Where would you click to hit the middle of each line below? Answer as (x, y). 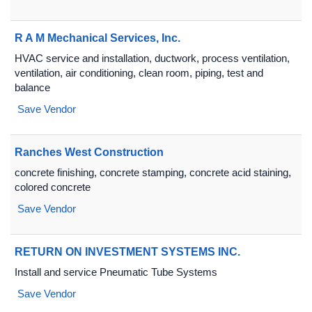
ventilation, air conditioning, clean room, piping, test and (139, 73)
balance (32, 87)
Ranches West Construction (89, 152)
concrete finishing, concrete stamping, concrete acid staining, (153, 172)
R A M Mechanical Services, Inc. (97, 38)
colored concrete (53, 187)
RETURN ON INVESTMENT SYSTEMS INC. (127, 252)
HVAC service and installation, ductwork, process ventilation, (152, 58)
